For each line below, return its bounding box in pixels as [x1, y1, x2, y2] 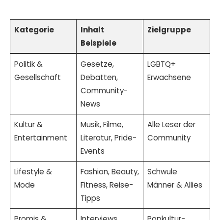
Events [80, 146, 105, 156]
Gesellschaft [14, 72, 61, 82]
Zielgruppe [147, 25, 191, 35]
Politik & [14, 59, 43, 69]
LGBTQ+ [147, 59, 176, 69]
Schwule [147, 166, 177, 177]
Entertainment [14, 133, 67, 143]
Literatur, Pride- [80, 133, 137, 143]
